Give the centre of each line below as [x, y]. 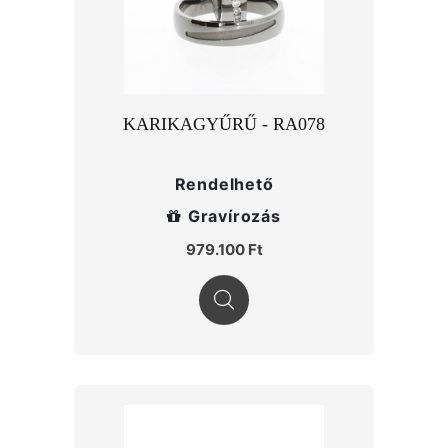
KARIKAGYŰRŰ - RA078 [224, 124]
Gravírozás [234, 216]
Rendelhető [224, 184]
